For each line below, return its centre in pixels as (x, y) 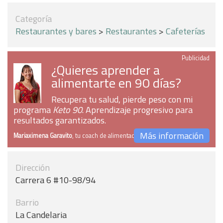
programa (33, 110)
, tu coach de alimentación (108, 136)
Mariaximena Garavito (43, 136)
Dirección (33, 167)
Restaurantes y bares (56, 31)
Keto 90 (67, 110)
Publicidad (196, 58)
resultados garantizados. (60, 120)
